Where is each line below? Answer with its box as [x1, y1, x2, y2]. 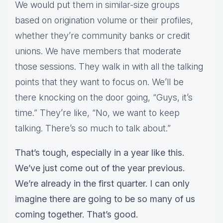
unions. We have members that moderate [15, 46, 181, 57]
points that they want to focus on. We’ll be [15, 77, 184, 88]
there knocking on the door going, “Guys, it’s [15, 92, 193, 103]
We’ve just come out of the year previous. [15, 163, 185, 174]
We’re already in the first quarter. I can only [15, 178, 190, 189]
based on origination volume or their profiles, [15, 15, 193, 26]
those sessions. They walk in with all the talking [15, 61, 203, 72]
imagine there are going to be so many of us [15, 194, 195, 205]
